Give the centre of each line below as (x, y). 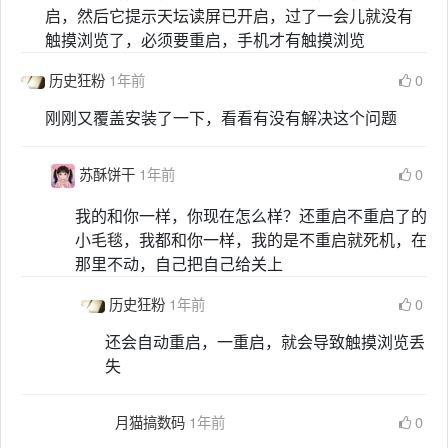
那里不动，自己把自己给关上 (179, 264)
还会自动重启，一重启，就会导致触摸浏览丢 (265, 342)
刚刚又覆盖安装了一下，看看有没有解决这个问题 (221, 118)
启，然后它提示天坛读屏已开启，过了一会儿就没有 (229, 16)
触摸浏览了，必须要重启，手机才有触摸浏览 (205, 40)
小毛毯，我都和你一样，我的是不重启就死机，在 (251, 240)
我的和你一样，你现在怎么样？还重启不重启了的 (251, 216)
